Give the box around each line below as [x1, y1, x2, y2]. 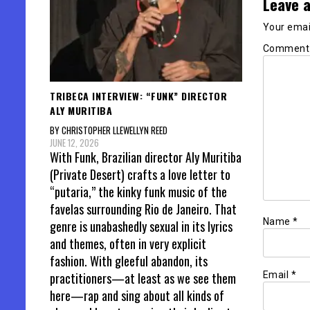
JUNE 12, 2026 [50, 135, 99, 149]
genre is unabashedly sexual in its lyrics [50, 217, 232, 235]
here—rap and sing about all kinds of [50, 286, 224, 304]
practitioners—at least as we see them [50, 268, 236, 287]
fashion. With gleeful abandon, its [50, 251, 208, 270]
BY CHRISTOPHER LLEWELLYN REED [50, 122, 167, 137]
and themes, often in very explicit [50, 234, 206, 253]
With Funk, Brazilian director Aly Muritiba [50, 147, 241, 166]
